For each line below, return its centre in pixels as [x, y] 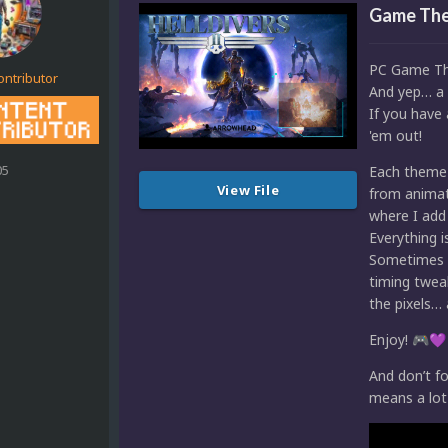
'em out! [395, 136]
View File [248, 189]
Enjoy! [390, 340]
